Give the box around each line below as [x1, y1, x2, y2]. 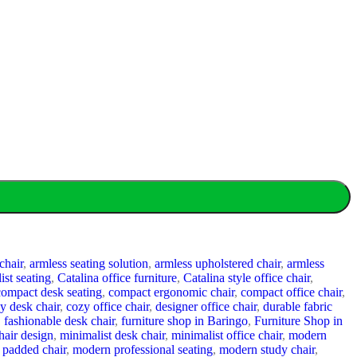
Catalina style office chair [183, 270, 310, 284]
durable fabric [263, 299, 332, 313]
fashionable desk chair [4, 313, 115, 328]
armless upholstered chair [155, 256, 280, 270]
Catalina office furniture [57, 270, 177, 284]
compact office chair [241, 284, 342, 299]
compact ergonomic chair [108, 284, 234, 299]
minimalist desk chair [60, 328, 165, 342]
